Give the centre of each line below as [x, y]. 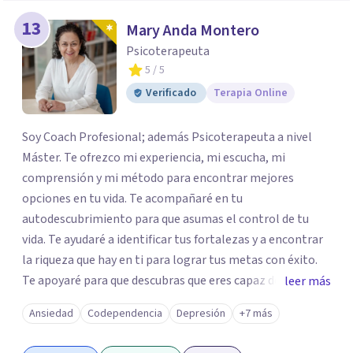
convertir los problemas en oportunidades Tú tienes [137, 301]
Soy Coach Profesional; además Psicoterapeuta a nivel [167, 137]
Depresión [201, 314]
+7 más [256, 314]
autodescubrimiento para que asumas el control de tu [165, 219]
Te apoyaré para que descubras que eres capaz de [77, 281]
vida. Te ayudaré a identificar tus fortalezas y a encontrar [35, 240]
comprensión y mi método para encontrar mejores [158, 178]
